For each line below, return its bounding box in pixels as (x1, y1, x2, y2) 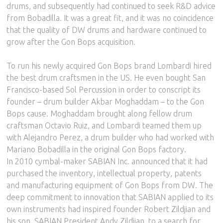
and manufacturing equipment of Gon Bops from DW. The (6, 180, 214, 190)
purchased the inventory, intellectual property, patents (6, 168, 202, 178)
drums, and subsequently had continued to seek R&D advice (6, 1, 216, 10)
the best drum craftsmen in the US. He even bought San (6, 73, 206, 82)
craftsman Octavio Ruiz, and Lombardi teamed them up (6, 120, 202, 130)
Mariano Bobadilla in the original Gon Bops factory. (6, 144, 187, 154)
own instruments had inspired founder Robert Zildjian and (6, 204, 211, 214)
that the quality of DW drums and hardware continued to (6, 25, 207, 34)
